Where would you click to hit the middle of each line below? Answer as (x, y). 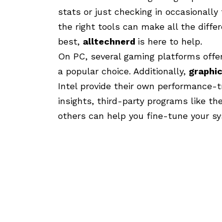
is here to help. (170, 42)
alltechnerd (110, 42)
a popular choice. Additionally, (123, 71)
